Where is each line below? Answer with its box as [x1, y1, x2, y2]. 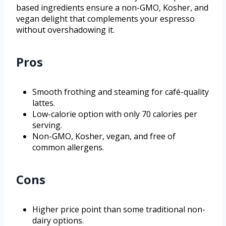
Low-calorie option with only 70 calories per [32, 108, 197, 120]
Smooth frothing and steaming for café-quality [32, 86, 209, 98]
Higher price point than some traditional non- [32, 204, 205, 215]
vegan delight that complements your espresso [16, 13, 195, 25]
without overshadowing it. [16, 24, 115, 36]
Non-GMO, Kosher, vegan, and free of [32, 131, 176, 142]
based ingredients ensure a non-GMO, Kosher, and [16, 2, 208, 14]
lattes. [32, 97, 55, 109]
